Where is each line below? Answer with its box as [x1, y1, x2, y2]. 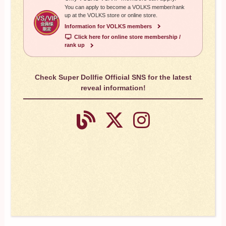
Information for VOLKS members [64, 23, 152, 29]
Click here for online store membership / [74, 34, 181, 40]
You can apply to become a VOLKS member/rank [64, 4, 185, 11]
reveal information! [80, 84, 146, 92]
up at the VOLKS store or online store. [64, 12, 157, 19]
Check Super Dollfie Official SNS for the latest [34, 73, 192, 82]
